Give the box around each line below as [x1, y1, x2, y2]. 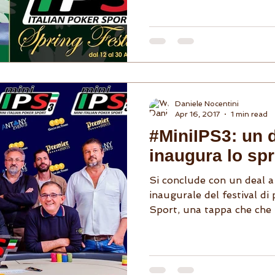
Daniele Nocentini [175, 99, 239, 108]
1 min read [231, 109, 268, 118]
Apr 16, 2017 [175, 109, 220, 118]
